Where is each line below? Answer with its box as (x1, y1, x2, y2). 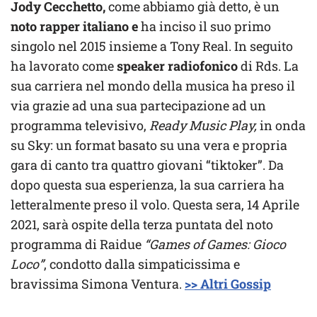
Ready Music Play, (146, 117, 257, 134)
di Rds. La (238, 57, 299, 75)
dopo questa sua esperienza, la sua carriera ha (11, 176, 284, 194)
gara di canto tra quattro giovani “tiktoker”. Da (11, 156, 284, 174)
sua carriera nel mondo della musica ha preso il (11, 77, 295, 95)
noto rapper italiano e (11, 18, 138, 35)
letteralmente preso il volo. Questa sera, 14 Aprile (11, 196, 299, 214)
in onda (257, 117, 306, 134)
